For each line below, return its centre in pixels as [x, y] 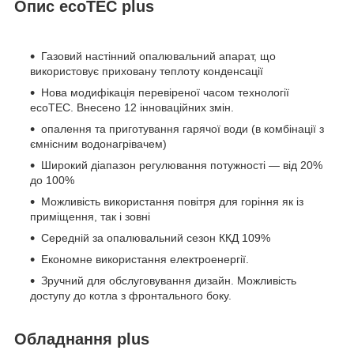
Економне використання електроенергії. [145, 260]
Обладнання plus [82, 339]
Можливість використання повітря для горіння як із [172, 202]
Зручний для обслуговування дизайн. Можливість [169, 281]
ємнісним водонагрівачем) [98, 144]
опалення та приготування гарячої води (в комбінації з [183, 129]
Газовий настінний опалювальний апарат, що [158, 56]
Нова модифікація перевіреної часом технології [165, 93]
